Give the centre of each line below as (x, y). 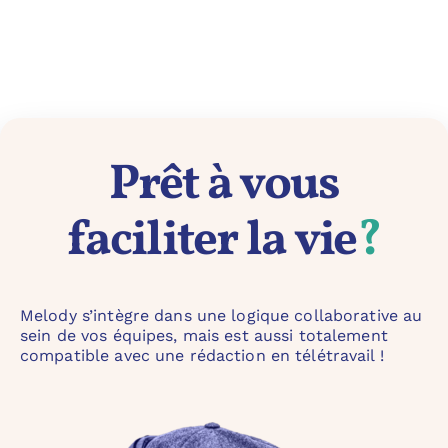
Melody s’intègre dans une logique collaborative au (221, 315)
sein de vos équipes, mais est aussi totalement (203, 335)
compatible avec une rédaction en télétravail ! (201, 355)
